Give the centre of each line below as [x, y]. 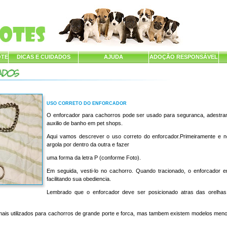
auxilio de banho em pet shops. [86, 123]
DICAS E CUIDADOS [43, 57]
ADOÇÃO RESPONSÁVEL [184, 57]
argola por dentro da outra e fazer [88, 144]
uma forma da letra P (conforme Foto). [94, 158]
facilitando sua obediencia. [80, 179]
